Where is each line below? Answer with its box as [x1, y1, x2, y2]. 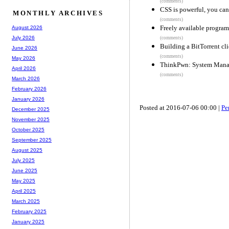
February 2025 [12, 209, 47, 215]
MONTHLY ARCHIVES [13, 9, 104, 17]
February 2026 [12, 86, 47, 92]
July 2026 [12, 35, 35, 41]
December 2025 [12, 106, 50, 112]
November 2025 [12, 117, 50, 123]
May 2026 [12, 55, 35, 61]
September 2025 [12, 137, 52, 143]
